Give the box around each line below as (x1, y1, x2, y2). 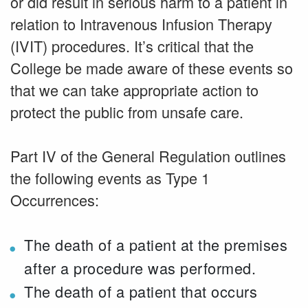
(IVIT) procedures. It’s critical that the (10, 35, 254, 56)
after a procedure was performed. (24, 257, 256, 278)
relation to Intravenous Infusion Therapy (10, 13, 272, 34)
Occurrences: (10, 189, 99, 210)
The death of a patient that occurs (24, 280, 257, 302)
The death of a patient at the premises (24, 234, 287, 255)
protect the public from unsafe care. (10, 101, 243, 122)
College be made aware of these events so (10, 57, 293, 78)
